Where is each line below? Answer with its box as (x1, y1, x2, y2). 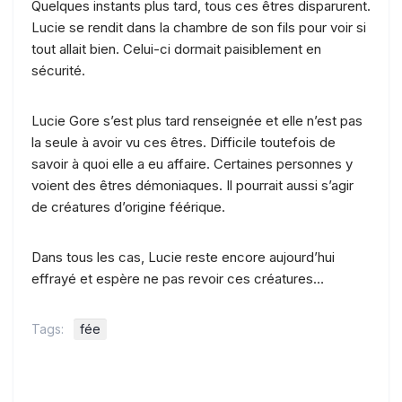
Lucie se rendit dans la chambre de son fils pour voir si (31, 18, 366, 36)
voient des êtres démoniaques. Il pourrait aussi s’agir (31, 176, 354, 194)
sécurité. (31, 61, 92, 79)
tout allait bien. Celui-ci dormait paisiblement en (31, 39, 321, 57)
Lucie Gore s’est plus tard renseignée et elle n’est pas (31, 111, 363, 129)
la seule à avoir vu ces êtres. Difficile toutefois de (31, 133, 336, 151)
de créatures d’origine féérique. (31, 197, 225, 215)
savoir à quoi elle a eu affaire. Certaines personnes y (31, 154, 353, 172)
